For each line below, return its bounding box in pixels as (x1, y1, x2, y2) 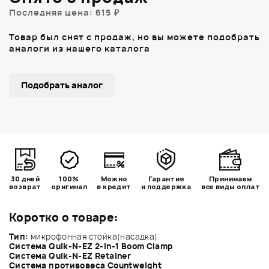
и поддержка (141, 181, 192, 191)
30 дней (10, 174, 40, 183)
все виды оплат (201, 181, 260, 191)
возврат (9, 181, 41, 191)
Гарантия (148, 174, 184, 183)
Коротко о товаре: (9, 210, 119, 225)
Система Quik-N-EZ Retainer (9, 250, 131, 261)
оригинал (51, 181, 88, 191)
